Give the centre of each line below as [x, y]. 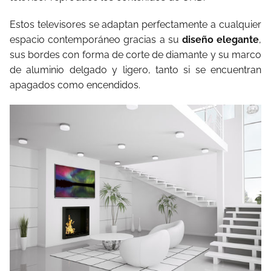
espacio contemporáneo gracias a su [96, 39]
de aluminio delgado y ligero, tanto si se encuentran [135, 70]
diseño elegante [220, 39]
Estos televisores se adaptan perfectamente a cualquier [135, 24]
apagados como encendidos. [75, 85]
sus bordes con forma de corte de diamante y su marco [135, 54]
